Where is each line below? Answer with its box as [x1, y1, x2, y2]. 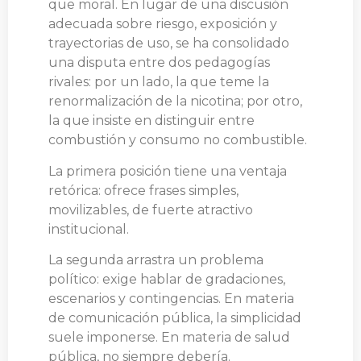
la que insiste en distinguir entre [48, 113, 255, 129]
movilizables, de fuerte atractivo [48, 201, 253, 218]
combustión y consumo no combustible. [48, 132, 307, 148]
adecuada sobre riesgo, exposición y [48, 16, 277, 32]
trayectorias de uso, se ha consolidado [48, 35, 289, 52]
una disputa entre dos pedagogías [48, 55, 270, 71]
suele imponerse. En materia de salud [48, 330, 290, 346]
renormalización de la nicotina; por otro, [48, 93, 302, 110]
